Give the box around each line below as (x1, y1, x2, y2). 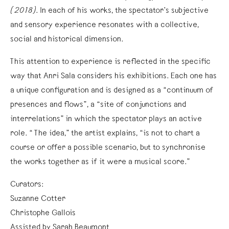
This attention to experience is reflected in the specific (10, 58, 211, 66)
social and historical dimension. (10, 35, 124, 44)
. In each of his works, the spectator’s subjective (36, 7, 209, 15)
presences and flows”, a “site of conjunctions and (10, 101, 186, 109)
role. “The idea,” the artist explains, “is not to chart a (10, 129, 200, 138)
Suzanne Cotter (10, 195, 65, 203)
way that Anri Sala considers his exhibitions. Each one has (10, 72, 217, 81)
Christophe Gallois (10, 209, 76, 218)
